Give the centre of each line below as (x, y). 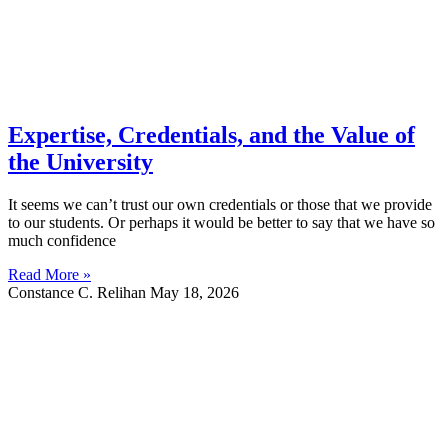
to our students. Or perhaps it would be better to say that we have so (221, 223)
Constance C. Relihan (79, 293)
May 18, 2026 (194, 293)
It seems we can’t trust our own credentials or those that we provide (220, 205)
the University (80, 162)
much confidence (62, 241)
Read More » (49, 275)
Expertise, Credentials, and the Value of (211, 135)
